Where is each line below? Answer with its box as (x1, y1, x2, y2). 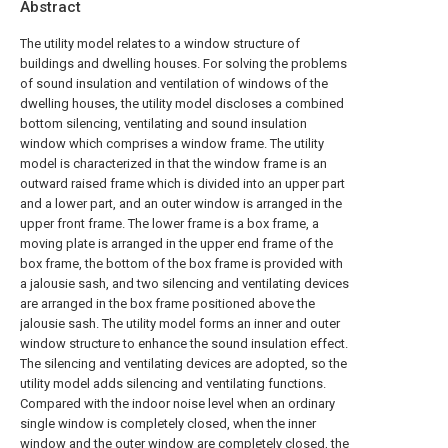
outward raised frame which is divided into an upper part (20, 176, 345, 191)
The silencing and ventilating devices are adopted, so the (20, 356, 347, 371)
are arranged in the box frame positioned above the (20, 296, 315, 311)
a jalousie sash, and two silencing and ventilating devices (20, 276, 349, 291)
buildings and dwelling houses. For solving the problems (20, 56, 347, 71)
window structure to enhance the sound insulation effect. (20, 336, 348, 351)
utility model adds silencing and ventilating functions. (20, 376, 326, 391)
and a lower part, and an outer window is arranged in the (20, 196, 342, 211)
